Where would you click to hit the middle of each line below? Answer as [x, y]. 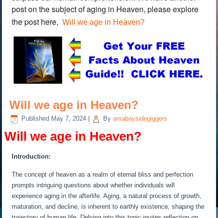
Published [36, 119]
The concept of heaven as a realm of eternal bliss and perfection [103, 175]
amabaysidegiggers [140, 119]
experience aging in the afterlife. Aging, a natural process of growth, [107, 196]
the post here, [37, 21]
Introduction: [31, 157]
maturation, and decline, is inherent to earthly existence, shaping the [108, 207]
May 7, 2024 [69, 119]
